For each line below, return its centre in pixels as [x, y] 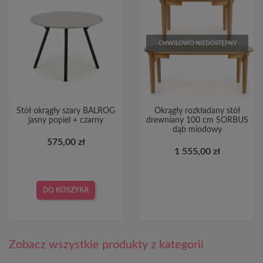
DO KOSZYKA [66, 190]
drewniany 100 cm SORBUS [197, 120]
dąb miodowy [197, 129]
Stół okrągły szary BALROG [66, 111]
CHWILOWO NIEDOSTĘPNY [197, 43]
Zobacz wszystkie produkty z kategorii [106, 245]
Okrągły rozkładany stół [197, 111]
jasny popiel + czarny [66, 120]
